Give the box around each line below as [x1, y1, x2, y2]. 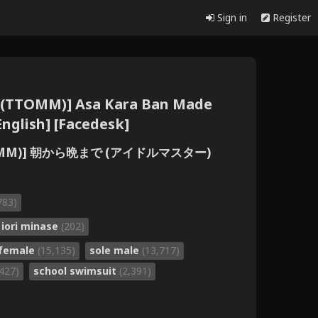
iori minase [1, 219, 61, 233]
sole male [89, 243, 142, 257]
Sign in [214, 11, 247, 24]
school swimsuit [33, 263, 119, 278]
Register [270, 11, 311, 24]
